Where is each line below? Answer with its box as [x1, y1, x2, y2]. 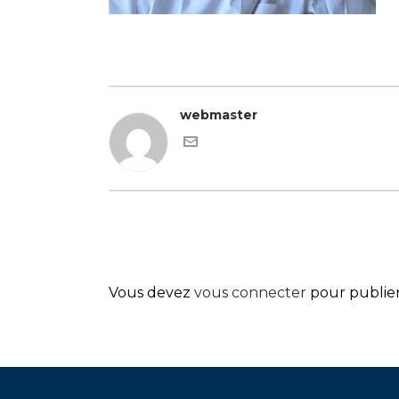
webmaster [180, 107, 257, 123]
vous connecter [194, 284, 306, 301]
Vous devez [109, 284, 194, 301]
